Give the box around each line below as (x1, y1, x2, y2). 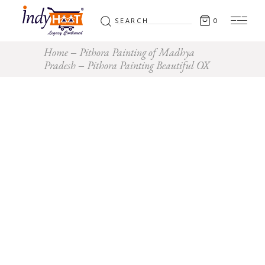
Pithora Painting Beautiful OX (87, 59, 209, 72)
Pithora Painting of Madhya (79, 46, 195, 59)
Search (99, 11, 127, 23)
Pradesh (44, 59, 76, 72)
